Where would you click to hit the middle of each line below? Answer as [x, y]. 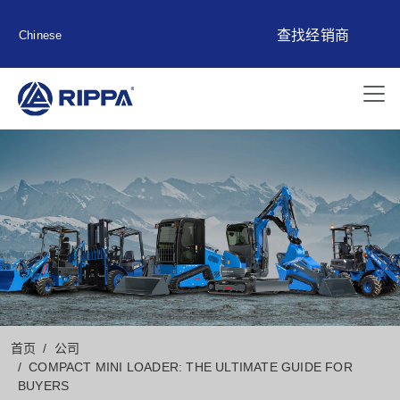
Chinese [41, 35]
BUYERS [44, 386]
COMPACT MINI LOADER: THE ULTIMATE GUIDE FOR [191, 367]
